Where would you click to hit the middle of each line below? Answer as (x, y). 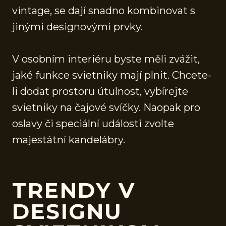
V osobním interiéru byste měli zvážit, (106, 59)
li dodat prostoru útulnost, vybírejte (100, 91)
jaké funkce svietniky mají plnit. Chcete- (112, 75)
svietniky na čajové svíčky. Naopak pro (106, 107)
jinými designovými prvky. (77, 26)
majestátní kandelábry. (69, 139)
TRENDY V (74, 190)
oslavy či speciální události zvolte (93, 123)
